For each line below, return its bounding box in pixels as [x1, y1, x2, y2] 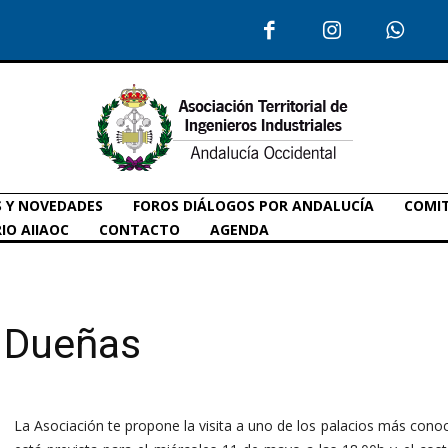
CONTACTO [99, 219, 180, 239]
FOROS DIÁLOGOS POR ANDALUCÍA [133, 195, 374, 215]
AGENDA [210, 219, 269, 239]
